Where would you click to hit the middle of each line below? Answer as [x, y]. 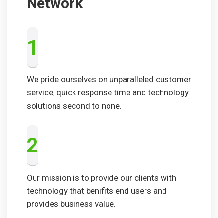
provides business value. [71, 204]
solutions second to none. [74, 106]
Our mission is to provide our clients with [101, 177]
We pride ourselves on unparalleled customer [109, 80]
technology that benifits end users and [97, 191]
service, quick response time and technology [108, 93]
